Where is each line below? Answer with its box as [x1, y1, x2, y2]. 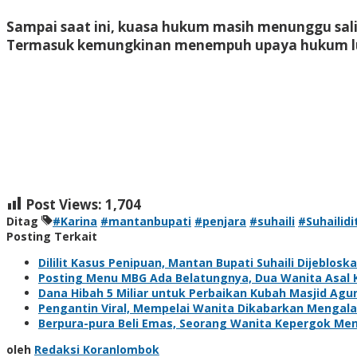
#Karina [53, 213, 97, 229]
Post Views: [25, 194, 102, 214]
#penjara [194, 213, 246, 229]
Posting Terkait [6, 228, 97, 244]
